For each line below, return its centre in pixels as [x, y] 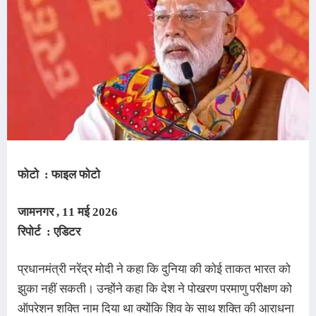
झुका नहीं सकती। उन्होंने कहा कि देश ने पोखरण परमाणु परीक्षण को [155, 289]
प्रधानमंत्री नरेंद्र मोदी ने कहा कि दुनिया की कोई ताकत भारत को [154, 269]
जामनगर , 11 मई [55, 212]
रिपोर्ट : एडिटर [50, 232]
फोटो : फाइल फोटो [60, 175]
